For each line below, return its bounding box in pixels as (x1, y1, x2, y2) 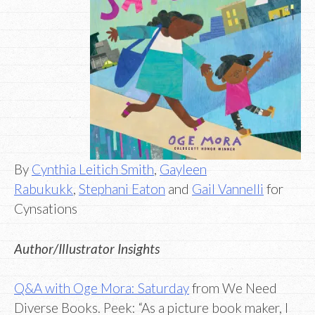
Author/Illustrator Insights (14, 240, 160, 257)
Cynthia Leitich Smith (32, 161, 154, 178)
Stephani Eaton (79, 181, 165, 198)
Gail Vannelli (192, 181, 264, 198)
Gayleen (160, 161, 207, 178)
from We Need (189, 280, 277, 297)
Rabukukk (14, 181, 73, 198)
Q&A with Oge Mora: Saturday (14, 280, 189, 297)
